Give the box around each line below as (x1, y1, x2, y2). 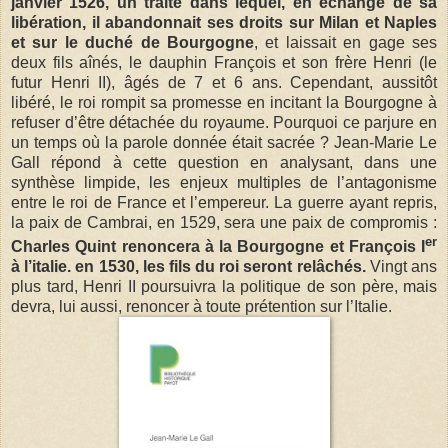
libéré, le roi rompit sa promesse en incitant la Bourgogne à (11, 93, 437, 111)
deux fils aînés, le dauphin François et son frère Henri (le (11, 53, 437, 71)
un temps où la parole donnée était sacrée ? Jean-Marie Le (11, 133, 437, 151)
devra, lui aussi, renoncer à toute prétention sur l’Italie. (11, 297, 392, 315)
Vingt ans (369, 257, 438, 275)
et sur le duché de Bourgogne (11, 33, 254, 51)
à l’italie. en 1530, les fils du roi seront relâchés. (11, 257, 370, 275)
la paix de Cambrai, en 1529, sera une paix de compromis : (11, 213, 437, 231)
